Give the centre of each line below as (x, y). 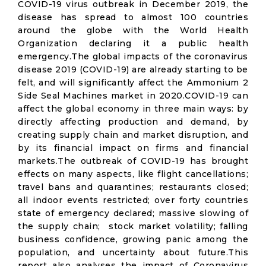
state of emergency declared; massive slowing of (133, 213)
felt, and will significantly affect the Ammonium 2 (133, 83)
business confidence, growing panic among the (133, 239)
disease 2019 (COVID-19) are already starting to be (133, 69)
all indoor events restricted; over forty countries (133, 200)
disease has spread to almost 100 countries (133, 17)
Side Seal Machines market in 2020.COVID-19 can (133, 96)
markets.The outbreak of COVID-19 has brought (133, 161)
